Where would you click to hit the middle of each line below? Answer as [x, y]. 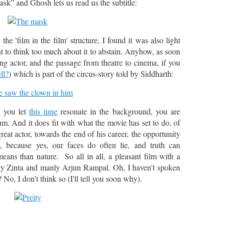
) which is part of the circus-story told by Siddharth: [91, 74]
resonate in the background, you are [119, 111]
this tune [43, 111]
